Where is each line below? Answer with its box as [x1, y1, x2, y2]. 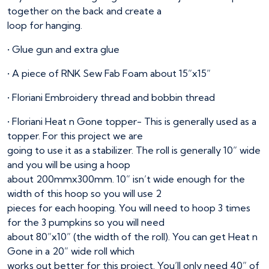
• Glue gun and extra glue [7, 43, 119, 56]
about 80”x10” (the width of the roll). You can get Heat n [7, 231, 258, 243]
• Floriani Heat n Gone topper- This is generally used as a [7, 115, 256, 128]
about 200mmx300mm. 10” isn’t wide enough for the [7, 173, 245, 186]
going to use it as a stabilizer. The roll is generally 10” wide [7, 144, 261, 157]
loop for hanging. [7, 19, 82, 32]
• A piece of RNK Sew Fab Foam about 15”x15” [7, 67, 211, 80]
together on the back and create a [7, 5, 162, 17]
